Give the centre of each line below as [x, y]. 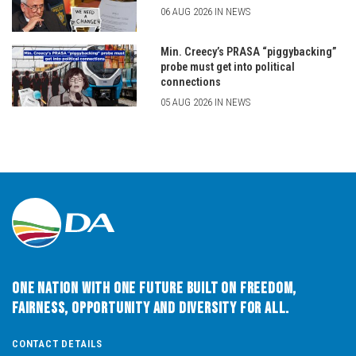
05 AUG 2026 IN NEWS [205, 102]
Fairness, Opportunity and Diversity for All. [151, 308]
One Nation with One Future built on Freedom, [155, 288]
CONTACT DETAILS [57, 343]
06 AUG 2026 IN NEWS [205, 12]
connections [190, 82]
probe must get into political [227, 67]
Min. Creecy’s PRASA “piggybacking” [248, 52]
